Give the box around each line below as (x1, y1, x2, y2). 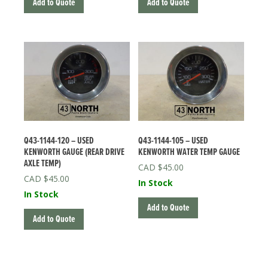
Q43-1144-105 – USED (138, 135, 209, 148)
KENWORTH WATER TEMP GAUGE (138, 146, 240, 159)
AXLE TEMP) (24, 157, 61, 170)
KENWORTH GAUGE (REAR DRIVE (24, 146, 124, 159)
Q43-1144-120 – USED (24, 135, 94, 148)
